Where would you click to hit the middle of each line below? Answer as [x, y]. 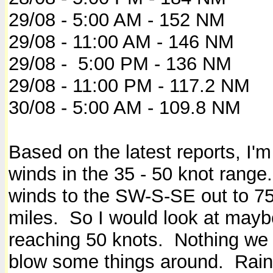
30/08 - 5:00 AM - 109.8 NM [125, 107]
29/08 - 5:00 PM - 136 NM [120, 63]
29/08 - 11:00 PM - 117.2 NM [129, 85]
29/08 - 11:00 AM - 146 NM [121, 41]
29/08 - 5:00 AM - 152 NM [117, 19]
